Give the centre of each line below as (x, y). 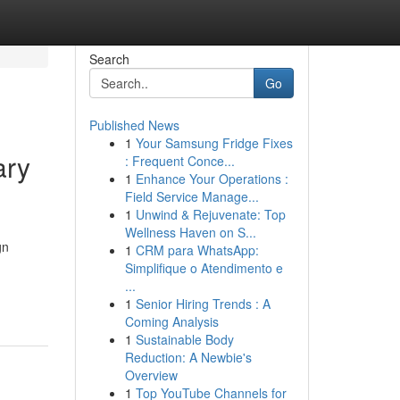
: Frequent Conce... (179, 161)
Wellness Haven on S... (190, 232)
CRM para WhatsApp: (197, 250)
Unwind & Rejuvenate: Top (210, 214)
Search (109, 59)
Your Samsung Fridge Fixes (214, 143)
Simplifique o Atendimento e (204, 268)
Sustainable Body (184, 339)
